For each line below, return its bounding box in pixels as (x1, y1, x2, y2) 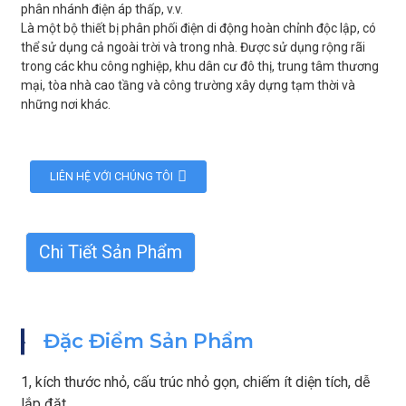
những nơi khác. (20, 97, 111, 111)
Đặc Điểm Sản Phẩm (43, 329, 255, 353)
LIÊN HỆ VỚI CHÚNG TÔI (49, 169, 173, 183)
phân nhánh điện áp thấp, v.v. (20, 2, 183, 16)
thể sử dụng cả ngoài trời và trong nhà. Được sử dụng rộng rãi (20, 40, 365, 54)
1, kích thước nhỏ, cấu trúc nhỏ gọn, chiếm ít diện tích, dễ (20, 373, 370, 391)
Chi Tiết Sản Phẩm (38, 242, 182, 263)
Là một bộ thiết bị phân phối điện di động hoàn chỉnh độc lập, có (20, 21, 376, 35)
